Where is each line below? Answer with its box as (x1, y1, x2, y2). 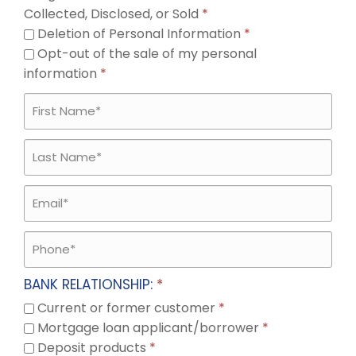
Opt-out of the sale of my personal (34, 44, 257, 63)
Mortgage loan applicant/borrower (34, 319, 259, 337)
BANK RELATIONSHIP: (24, 275, 153, 294)
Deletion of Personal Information (34, 25, 241, 43)
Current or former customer (34, 299, 215, 317)
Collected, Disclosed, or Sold (24, 5, 199, 23)
